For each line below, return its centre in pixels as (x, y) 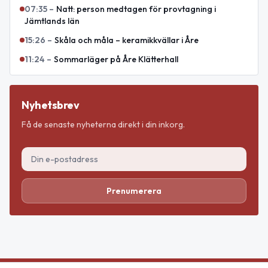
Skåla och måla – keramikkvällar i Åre (127, 40)
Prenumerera (134, 191)
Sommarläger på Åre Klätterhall (116, 59)
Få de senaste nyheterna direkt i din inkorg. (103, 124)
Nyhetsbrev (51, 105)
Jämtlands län (52, 21)
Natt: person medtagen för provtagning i (136, 9)
